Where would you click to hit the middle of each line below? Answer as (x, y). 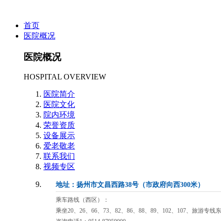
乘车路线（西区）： (82, 200)
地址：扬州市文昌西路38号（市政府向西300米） (130, 185)
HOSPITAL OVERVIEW (65, 77)
